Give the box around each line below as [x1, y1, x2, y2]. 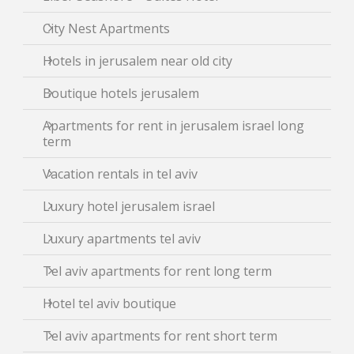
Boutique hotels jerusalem [43, 84, 199, 102]
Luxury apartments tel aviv [43, 229, 201, 247]
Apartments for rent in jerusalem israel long [43, 116, 304, 134]
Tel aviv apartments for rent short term [43, 326, 277, 345]
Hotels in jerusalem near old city [43, 51, 232, 70]
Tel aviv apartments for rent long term [43, 262, 272, 280]
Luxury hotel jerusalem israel [43, 197, 215, 215]
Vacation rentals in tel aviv [43, 164, 198, 183]
